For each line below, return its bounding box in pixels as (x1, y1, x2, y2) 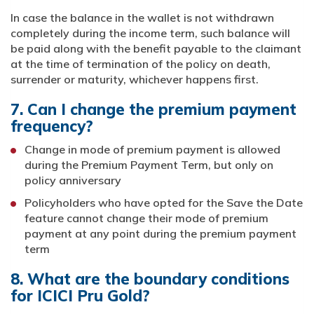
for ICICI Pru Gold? (11, 286, 150, 306)
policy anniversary (25, 173, 121, 188)
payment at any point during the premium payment (25, 226, 296, 241)
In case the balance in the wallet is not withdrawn (11, 11, 274, 25)
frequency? (11, 116, 93, 137)
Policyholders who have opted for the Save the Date (25, 196, 303, 210)
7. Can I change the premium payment (11, 100, 296, 120)
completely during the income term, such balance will (11, 26, 290, 41)
